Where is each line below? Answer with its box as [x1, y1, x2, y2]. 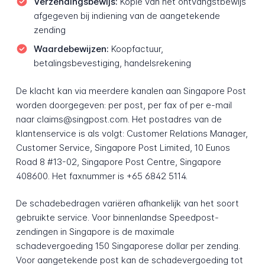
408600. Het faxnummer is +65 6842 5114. [15, 170, 188, 182]
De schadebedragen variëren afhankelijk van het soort [15, 198, 239, 209]
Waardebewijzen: [33, 43, 109, 54]
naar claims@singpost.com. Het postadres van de [15, 113, 222, 125]
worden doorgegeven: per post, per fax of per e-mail [15, 99, 232, 111]
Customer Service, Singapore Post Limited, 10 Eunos [15, 141, 230, 153]
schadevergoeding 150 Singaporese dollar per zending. [15, 240, 240, 252]
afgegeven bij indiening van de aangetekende [33, 10, 220, 22]
